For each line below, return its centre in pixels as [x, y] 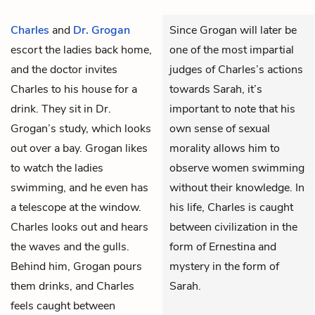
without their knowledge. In [237, 187]
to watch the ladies [57, 168]
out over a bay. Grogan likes [79, 148]
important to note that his [232, 109]
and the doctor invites [64, 69]
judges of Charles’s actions [236, 69]
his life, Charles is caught [231, 207]
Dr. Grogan [102, 30]
